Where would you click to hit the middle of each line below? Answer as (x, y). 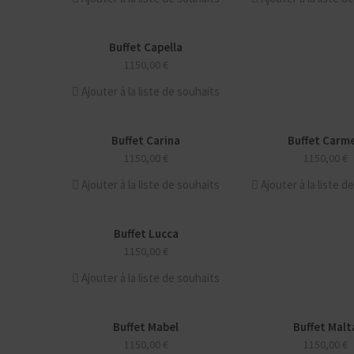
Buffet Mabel (146, 327)
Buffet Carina (146, 140)
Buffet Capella (146, 47)
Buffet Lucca (146, 233)
